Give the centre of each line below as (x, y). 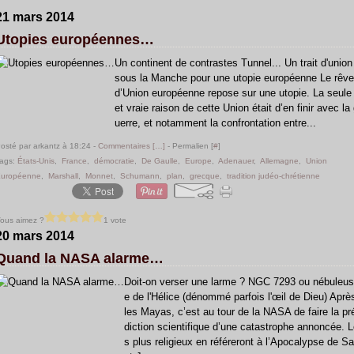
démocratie (114, 161)
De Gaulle (160, 161)
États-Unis (36, 161)
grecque (205, 176)
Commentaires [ (126, 146)
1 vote (115, 220)
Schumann (140, 176)
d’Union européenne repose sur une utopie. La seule (233, 93)
